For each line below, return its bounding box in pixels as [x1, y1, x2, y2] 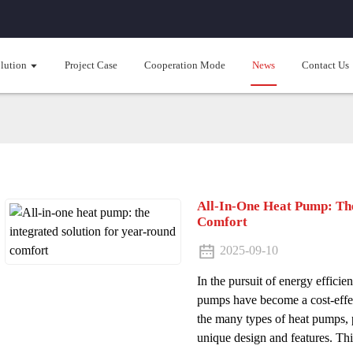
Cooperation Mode [144, 59, 225, 72]
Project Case [65, 59, 117, 72]
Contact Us [302, 59, 349, 72]
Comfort [197, 214, 247, 230]
